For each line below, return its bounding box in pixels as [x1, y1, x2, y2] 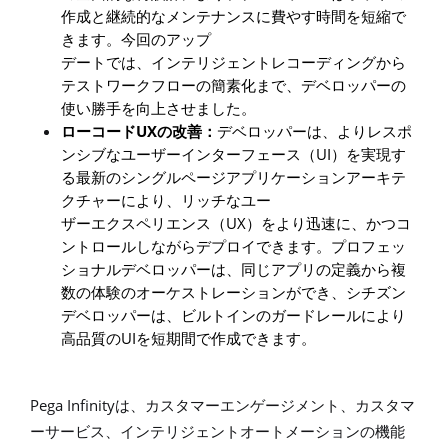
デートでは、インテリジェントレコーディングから [61, 54, 407, 71]
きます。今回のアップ [61, 31, 212, 48]
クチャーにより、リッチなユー [61, 192, 272, 209]
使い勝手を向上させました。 [61, 100, 257, 117]
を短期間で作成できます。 [136, 330, 317, 347]
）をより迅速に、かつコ [246, 215, 412, 232]
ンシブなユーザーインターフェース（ [61, 146, 317, 163]
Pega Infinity [30, 394, 115, 415]
